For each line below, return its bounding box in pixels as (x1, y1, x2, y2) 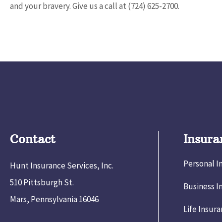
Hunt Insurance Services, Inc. (10, 160, 113, 171)
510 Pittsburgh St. (10, 176, 74, 188)
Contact (10, 131, 55, 146)
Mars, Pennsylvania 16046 (10, 193, 99, 205)
